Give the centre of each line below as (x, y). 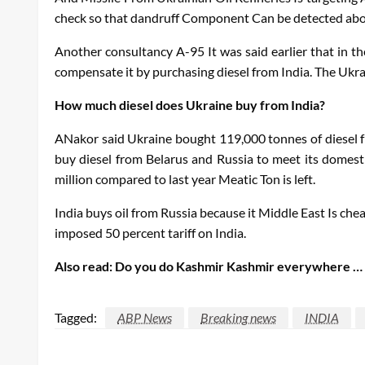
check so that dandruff (118, 17)
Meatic (238, 178)
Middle (278, 212)
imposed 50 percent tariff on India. (150, 232)
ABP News (145, 317)
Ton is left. (286, 178)
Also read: (85, 266)
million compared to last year (136, 178)
